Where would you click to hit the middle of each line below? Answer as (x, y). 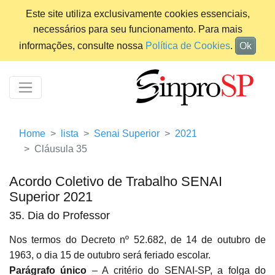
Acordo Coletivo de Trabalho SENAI (116, 182)
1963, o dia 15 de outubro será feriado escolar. (110, 255)
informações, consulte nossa (82, 46)
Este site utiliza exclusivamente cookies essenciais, (137, 14)
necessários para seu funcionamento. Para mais (137, 29)
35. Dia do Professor (60, 216)
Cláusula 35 (61, 149)
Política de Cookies (188, 46)
